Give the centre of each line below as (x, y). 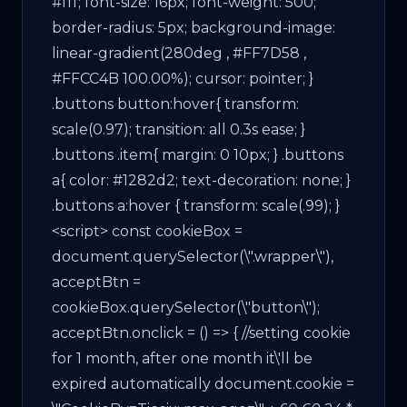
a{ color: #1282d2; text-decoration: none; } (201, 180)
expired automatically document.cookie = (203, 383)
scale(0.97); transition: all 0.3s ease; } (179, 129)
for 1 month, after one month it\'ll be (182, 358)
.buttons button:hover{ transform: (175, 104)
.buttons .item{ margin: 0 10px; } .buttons (198, 154)
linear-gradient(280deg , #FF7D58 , (179, 53)
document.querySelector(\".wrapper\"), (193, 256)
